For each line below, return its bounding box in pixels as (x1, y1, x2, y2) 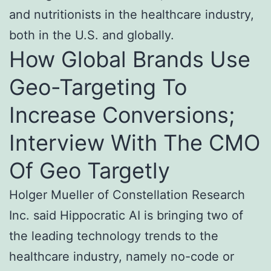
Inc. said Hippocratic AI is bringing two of (9, 208, 243, 223)
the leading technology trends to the (9, 229, 218, 244)
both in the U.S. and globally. (9, 28, 174, 43)
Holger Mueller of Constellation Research (9, 188, 245, 203)
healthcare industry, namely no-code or (9, 249, 234, 264)
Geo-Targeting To (9, 74, 187, 101)
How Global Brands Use (9, 46, 250, 73)
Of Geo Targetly (9, 157, 170, 184)
